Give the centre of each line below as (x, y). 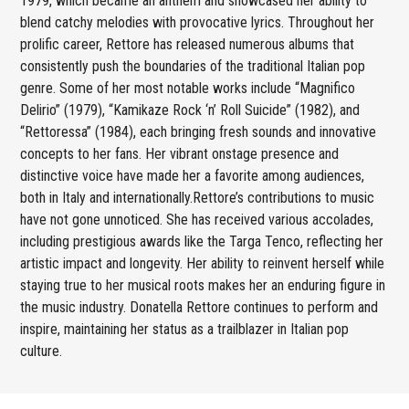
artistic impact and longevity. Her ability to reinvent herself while (203, 263)
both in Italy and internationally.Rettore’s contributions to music (198, 197)
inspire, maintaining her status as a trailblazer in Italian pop (185, 329)
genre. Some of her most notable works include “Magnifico (188, 88)
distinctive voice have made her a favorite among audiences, (193, 175)
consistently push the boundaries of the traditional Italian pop (193, 66)
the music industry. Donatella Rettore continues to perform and (199, 307)
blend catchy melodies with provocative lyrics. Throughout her (198, 22)
